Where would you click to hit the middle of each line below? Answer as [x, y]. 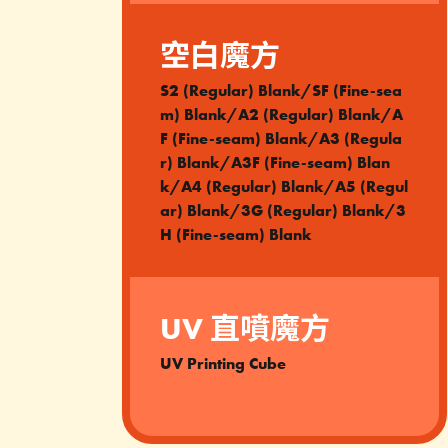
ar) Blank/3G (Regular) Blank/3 [283, 210]
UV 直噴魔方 [245, 329]
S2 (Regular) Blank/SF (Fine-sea [281, 90]
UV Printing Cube [223, 363]
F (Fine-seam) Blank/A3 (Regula [281, 138]
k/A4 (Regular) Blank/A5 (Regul [284, 186]
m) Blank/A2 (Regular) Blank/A [281, 114]
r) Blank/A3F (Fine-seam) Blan [275, 162]
